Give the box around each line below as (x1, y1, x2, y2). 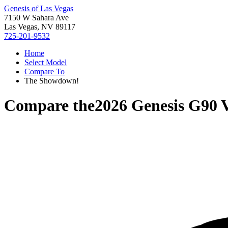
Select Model (24, 58, 67, 67)
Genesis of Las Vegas (4, 4, 73, 13)
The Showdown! (24, 76, 79, 85)
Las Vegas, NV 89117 (4, 22, 75, 31)
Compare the (4, 96, 95, 115)
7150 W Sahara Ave (4, 13, 69, 22)
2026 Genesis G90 (95, 96, 217, 115)
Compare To (24, 67, 65, 76)
